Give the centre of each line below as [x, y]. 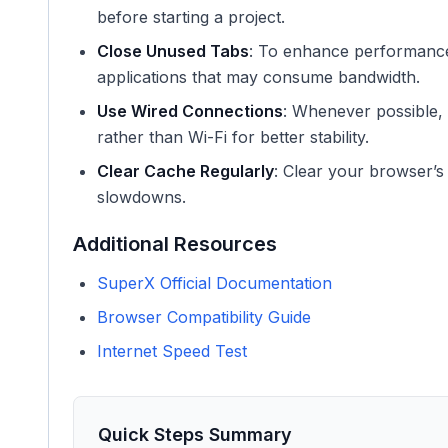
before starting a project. [191, 17]
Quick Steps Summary [195, 434]
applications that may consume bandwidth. [258, 77]
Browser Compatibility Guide [204, 317]
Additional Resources [175, 244]
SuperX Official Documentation [214, 283]
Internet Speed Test [172, 351]
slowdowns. [141, 197]
